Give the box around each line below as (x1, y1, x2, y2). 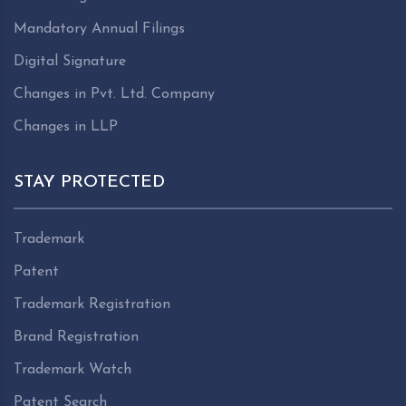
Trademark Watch (14, 362, 131, 377)
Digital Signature (14, 53, 126, 69)
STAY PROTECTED (14, 173, 165, 191)
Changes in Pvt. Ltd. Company (14, 86, 215, 101)
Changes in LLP (14, 119, 118, 134)
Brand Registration (14, 329, 139, 344)
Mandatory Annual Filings (14, 21, 185, 36)
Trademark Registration (14, 296, 170, 312)
